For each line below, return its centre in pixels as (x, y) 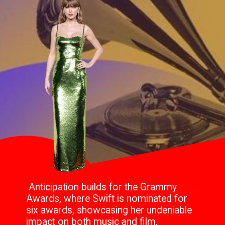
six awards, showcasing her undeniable (109, 210)
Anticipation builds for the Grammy (102, 187)
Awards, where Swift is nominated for (107, 198)
